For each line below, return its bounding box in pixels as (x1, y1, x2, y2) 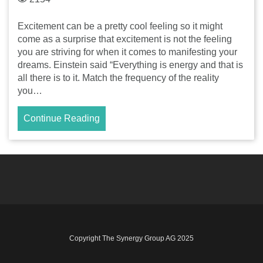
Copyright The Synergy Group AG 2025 (69, 234, 194, 242)
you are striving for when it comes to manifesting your (18, 46, 237, 57)
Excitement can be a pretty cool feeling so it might (18, 21, 222, 31)
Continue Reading (23, 113, 100, 123)
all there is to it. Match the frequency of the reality (18, 72, 219, 83)
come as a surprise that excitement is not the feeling (18, 33, 232, 44)
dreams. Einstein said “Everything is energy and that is (18, 59, 243, 70)
